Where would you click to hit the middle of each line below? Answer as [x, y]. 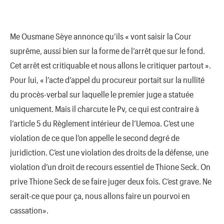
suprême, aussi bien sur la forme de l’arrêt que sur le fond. [107, 50]
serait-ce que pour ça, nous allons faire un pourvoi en [100, 195]
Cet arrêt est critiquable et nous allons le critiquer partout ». [110, 65]
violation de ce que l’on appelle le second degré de [95, 137]
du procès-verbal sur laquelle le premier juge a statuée [102, 94]
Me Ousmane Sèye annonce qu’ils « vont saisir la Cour [101, 36]
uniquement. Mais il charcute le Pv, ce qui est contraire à [104, 108]
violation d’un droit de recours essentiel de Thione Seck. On [110, 166]
